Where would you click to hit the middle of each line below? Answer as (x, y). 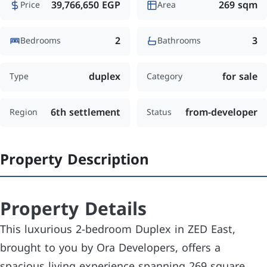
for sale (240, 76)
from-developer (221, 112)
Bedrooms (41, 41)
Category (164, 77)
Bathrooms (179, 41)
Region (24, 113)
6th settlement (86, 112)
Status (159, 113)
